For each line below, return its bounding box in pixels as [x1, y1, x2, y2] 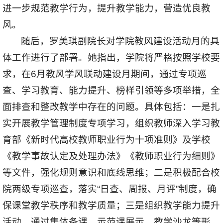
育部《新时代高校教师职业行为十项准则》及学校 [2, 134, 211, 145]
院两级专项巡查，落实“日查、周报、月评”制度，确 [2, 184, 217, 195]
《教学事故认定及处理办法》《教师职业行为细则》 [2, 151, 220, 162]
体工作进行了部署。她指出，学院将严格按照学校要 [2, 52, 220, 63]
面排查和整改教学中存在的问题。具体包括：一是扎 [2, 102, 220, 112]
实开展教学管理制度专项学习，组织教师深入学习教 [2, 118, 220, 129]
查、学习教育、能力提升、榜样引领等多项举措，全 [2, 85, 220, 96]
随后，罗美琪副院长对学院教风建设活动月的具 [21, 36, 220, 47]
